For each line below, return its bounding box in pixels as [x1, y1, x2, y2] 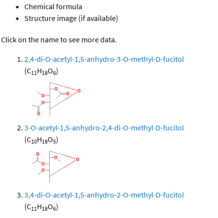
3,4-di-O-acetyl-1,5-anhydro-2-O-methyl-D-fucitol [24, 190, 184, 200]
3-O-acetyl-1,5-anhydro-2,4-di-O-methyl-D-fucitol [24, 123, 184, 133]
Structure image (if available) [24, 13, 118, 23]
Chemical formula [24, 1, 82, 12]
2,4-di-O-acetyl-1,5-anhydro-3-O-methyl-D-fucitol [24, 54, 184, 64]
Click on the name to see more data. [1, 35, 117, 45]
